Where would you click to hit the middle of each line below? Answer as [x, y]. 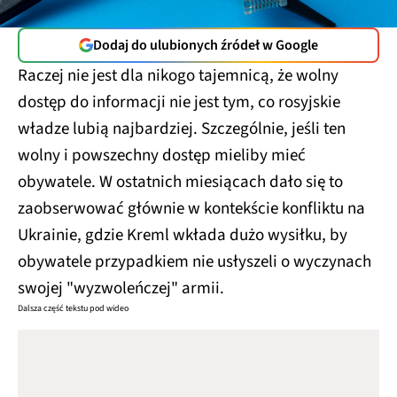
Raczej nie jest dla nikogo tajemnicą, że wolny [178, 76]
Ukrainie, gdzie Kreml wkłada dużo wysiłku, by [183, 235]
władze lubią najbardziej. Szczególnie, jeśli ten [182, 129]
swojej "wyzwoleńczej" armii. [121, 288]
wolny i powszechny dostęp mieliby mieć [162, 156]
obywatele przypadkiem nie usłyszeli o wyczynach [195, 262]
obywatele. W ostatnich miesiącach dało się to [180, 182]
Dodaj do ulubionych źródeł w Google [206, 45]
